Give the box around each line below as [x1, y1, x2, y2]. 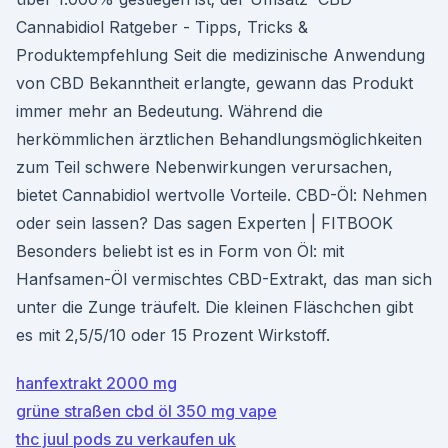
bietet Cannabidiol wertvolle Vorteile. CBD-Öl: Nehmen [16, 185, 427, 205]
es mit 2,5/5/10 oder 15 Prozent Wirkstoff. [16, 325, 330, 345]
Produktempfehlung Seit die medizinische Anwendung [16, 45, 425, 65]
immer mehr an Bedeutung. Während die [16, 101, 323, 121]
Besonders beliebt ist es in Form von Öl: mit [16, 241, 344, 261]
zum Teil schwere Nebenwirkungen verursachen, [16, 157, 393, 177]
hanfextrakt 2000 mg [16, 373, 177, 393]
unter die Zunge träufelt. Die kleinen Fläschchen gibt [16, 297, 413, 317]
